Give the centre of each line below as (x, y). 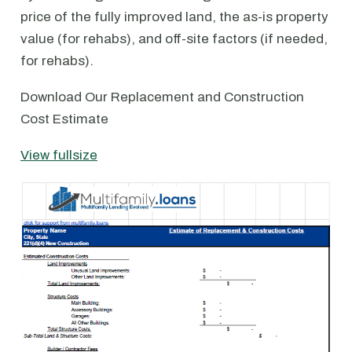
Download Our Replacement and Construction (162, 97)
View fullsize (59, 155)
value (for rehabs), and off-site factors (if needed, (174, 39)
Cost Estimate (64, 119)
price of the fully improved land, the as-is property (174, 17)
